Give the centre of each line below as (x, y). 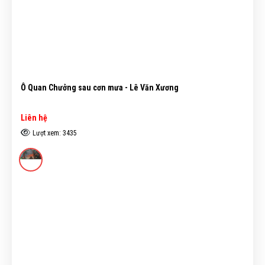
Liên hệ (34, 117)
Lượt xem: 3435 (54, 133)
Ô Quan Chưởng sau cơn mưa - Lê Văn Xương (100, 88)
